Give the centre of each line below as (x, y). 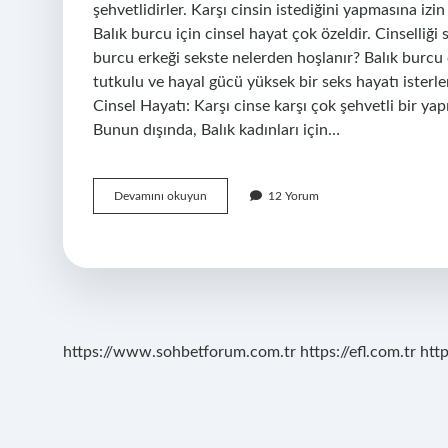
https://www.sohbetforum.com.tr (179, 352)
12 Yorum (293, 196)
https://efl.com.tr (358, 352)
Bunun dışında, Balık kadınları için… (216, 130)
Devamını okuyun (160, 196)
